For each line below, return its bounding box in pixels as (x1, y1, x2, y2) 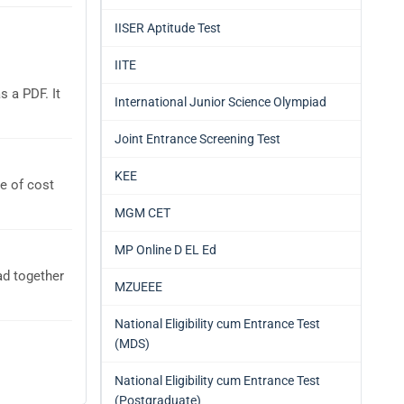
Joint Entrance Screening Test (115, 132, 280, 146)
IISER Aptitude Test (115, 21, 221, 35)
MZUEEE (115, 280, 162, 294)
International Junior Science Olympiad (115, 95, 326, 109)
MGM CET (115, 206, 170, 220)
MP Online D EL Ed (115, 243, 216, 257)
